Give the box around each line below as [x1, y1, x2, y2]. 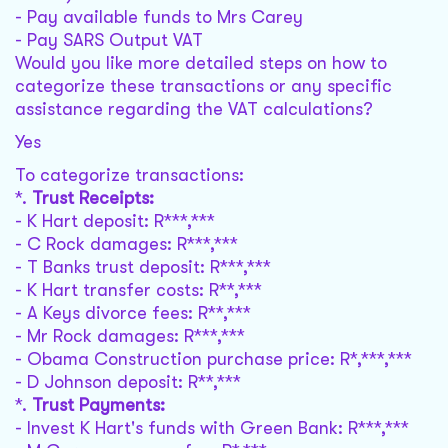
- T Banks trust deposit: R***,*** [15, 257, 271, 278]
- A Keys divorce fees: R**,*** [15, 303, 251, 324]
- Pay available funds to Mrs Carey [15, 7, 303, 28]
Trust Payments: [32, 395, 165, 416]
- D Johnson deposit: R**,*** [15, 372, 241, 393]
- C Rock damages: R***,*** [15, 234, 238, 255]
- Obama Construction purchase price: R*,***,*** [15, 349, 412, 370]
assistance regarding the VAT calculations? [15, 99, 373, 120]
